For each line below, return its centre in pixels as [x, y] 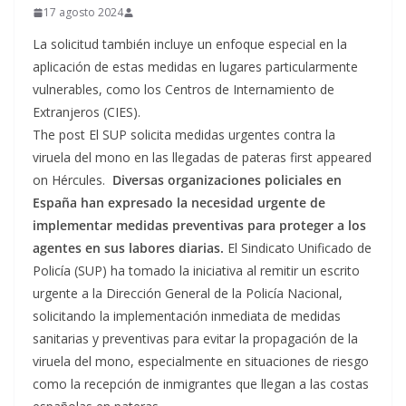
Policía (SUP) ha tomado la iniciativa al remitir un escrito [196, 271]
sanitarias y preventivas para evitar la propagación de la [195, 338]
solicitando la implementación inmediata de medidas [187, 316]
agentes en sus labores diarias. [130, 248]
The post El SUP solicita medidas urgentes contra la [184, 135]
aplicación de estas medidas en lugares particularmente [195, 67]
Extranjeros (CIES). [87, 112]
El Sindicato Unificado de [300, 248]
